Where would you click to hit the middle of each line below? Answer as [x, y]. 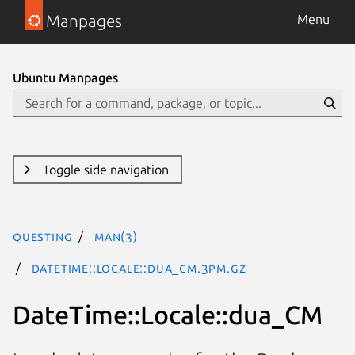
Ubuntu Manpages [65, 78]
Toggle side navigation [105, 170]
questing [43, 236]
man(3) [116, 236]
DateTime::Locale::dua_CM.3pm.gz [139, 268]
